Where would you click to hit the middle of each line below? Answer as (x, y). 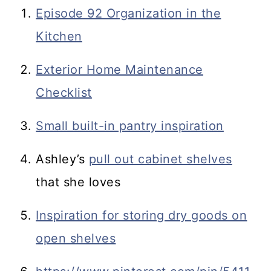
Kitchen (59, 37)
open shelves (76, 239)
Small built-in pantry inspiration (130, 126)
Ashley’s (62, 159)
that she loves (78, 182)
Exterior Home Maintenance (119, 70)
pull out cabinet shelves (160, 159)
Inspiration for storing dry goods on (142, 216)
